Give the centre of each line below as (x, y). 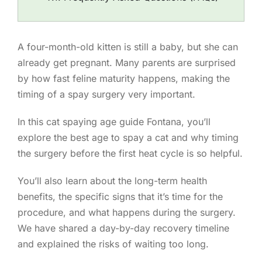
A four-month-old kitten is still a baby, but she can (127, 47)
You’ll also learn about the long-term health (112, 181)
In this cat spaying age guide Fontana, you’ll (114, 122)
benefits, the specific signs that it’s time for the (120, 197)
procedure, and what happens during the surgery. (126, 213)
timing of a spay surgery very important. (106, 94)
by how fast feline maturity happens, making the (123, 79)
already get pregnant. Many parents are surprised (126, 63)
